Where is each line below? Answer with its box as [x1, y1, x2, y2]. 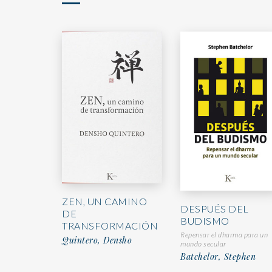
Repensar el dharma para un [180, 229, 268, 239]
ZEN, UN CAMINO [62, 195, 147, 207]
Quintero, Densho [62, 234, 132, 246]
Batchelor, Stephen [180, 250, 256, 262]
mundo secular [180, 239, 226, 248]
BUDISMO [180, 214, 229, 226]
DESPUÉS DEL [180, 202, 249, 214]
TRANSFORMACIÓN [62, 219, 158, 231]
